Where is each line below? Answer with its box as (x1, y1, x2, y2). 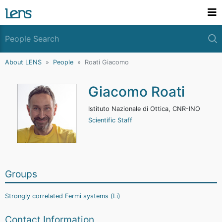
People (53, 58, 73, 66)
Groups (5, 168, 37, 180)
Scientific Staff (88, 116, 132, 124)
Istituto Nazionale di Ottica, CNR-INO (88, 105, 200, 112)
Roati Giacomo (85, 58, 129, 66)
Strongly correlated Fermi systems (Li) (5, 192, 120, 200)
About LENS (5, 58, 42, 66)
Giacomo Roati (88, 83, 185, 100)
